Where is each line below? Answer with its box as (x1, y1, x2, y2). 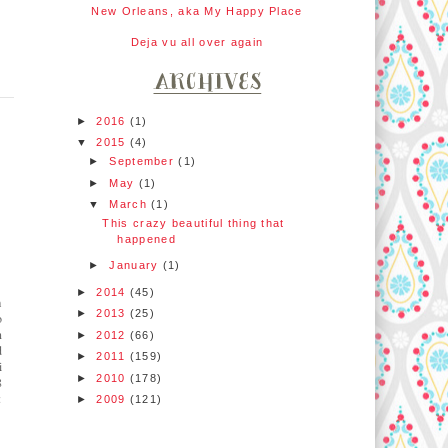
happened (117, 232, 176, 245)
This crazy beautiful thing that (102, 216, 285, 229)
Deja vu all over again (130, 35, 264, 48)
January (109, 259, 163, 272)
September (109, 155, 179, 168)
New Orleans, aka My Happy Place (91, 4, 303, 17)
